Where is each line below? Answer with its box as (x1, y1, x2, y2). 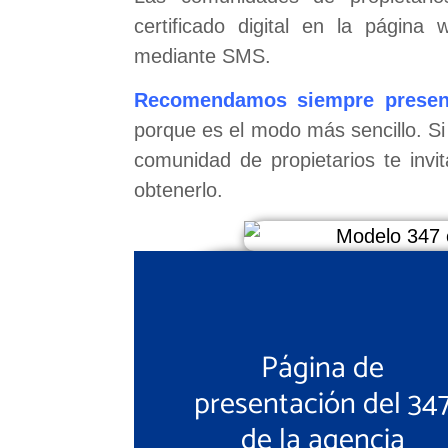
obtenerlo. (134, 179, 224, 202)
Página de (261, 344, 385, 394)
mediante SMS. (134, 44, 272, 67)
